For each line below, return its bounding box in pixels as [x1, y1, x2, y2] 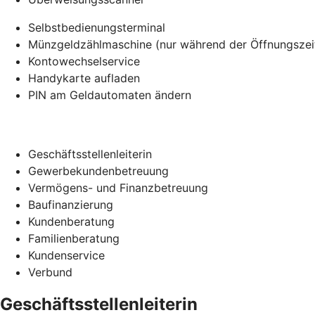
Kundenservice [28, 247, 105, 262]
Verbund [28, 264, 72, 279]
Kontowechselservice [28, 53, 140, 68]
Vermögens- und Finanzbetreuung [28, 180, 208, 195]
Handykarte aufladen [28, 70, 140, 85]
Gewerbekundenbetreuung [28, 163, 169, 178]
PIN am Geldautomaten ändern [28, 87, 191, 102]
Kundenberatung [28, 214, 115, 229]
